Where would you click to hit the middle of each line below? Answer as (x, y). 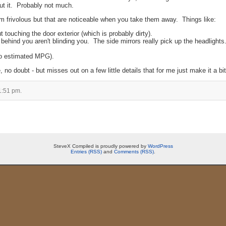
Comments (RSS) (134, 152)
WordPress (160, 146)
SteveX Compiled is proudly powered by (100, 146)
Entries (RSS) (86, 152)
